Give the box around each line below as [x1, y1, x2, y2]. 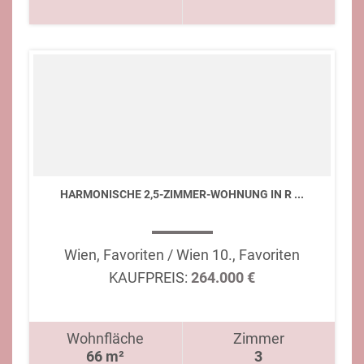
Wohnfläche [67, 330, 145, 347]
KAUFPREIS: [109, 269, 188, 286]
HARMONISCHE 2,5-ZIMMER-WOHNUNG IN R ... [60, 188, 304, 201]
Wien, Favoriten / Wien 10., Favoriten [64, 246, 300, 263]
